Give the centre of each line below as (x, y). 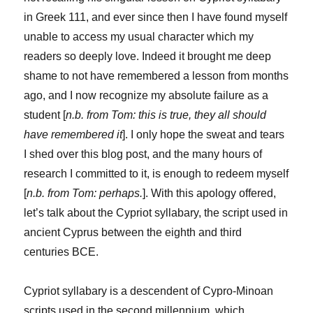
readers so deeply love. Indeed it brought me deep (148, 57)
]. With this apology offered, (210, 194)
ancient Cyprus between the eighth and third (133, 233)
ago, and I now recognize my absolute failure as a (146, 96)
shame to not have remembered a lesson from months (156, 76)
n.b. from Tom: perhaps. (85, 194)
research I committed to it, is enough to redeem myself (156, 174)
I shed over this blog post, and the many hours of (143, 154)
